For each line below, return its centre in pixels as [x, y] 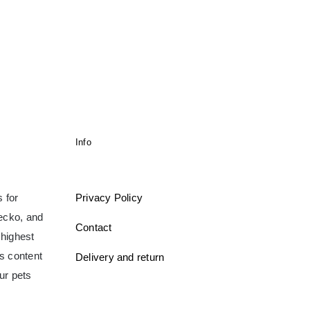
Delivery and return [120, 257]
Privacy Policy [109, 198]
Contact [94, 228]
